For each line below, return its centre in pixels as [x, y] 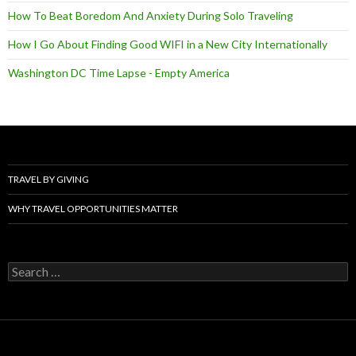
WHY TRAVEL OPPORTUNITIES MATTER [93, 209]
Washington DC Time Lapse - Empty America [119, 73]
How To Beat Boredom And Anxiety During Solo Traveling [151, 16]
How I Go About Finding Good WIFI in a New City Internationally [168, 44]
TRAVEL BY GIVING [48, 180]
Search [24, 269]
